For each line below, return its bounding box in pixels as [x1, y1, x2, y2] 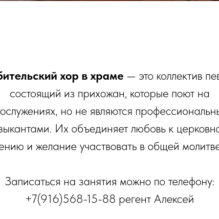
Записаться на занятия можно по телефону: [4, 174, 215, 188]
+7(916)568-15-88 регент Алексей [25, 192, 194, 206]
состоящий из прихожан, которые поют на [9, 86, 210, 100]
